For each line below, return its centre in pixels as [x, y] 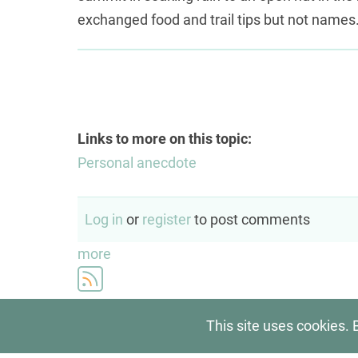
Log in [104, 220]
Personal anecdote [137, 163]
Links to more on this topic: [165, 139]
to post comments [251, 220]
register [167, 220]
